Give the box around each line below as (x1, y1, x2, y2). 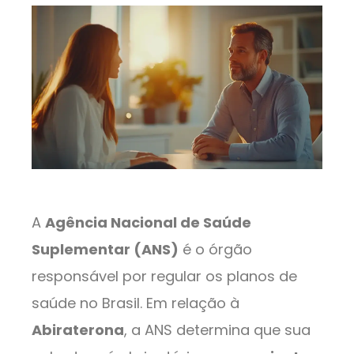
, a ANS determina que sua (124, 319, 311, 340)
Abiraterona (32, 319, 124, 340)
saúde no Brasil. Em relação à (32, 292, 239, 313)
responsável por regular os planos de (32, 265, 297, 286)
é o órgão (179, 239, 252, 259)
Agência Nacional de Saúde (45, 212, 251, 232)
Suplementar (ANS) (32, 239, 179, 259)
